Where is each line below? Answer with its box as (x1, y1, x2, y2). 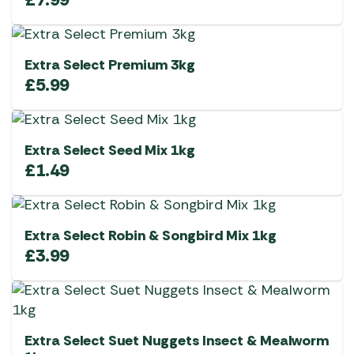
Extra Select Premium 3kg (24, 55, 195, 75)
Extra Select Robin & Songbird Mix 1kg (24, 226, 277, 246)
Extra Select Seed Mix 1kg (24, 141, 195, 160)
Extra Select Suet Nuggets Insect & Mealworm (24, 331, 329, 351)
